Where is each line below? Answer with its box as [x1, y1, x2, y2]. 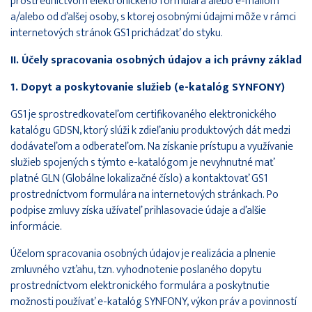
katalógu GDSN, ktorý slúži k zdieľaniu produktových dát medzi [10, 120, 290, 140]
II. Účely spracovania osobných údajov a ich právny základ [10, 50, 302, 70]
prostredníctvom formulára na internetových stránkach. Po [10, 185, 279, 204]
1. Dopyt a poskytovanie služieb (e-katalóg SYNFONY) [10, 77, 285, 97]
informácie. [10, 217, 62, 236]
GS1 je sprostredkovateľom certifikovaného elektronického [10, 104, 276, 124]
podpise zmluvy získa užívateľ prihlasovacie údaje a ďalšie [10, 201, 266, 220]
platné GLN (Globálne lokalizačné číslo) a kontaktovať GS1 [10, 169, 267, 188]
